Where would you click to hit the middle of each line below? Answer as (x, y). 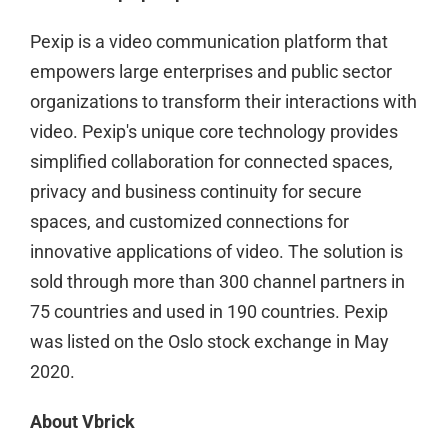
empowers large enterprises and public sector (210, 71)
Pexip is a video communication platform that (208, 41)
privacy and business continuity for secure (195, 191)
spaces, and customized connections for (189, 221)
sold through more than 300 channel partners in (217, 281)
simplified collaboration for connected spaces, (211, 161)
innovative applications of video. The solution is (216, 251)
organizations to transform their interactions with (223, 101)
